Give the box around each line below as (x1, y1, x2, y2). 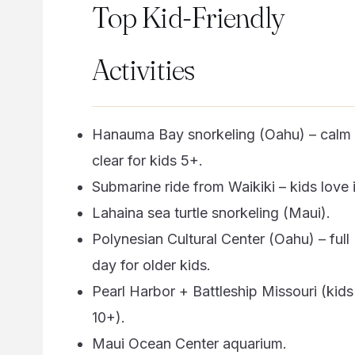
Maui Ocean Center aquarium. (91, 334, 287, 352)
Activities (91, 52, 194, 88)
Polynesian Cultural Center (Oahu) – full (91, 230, 349, 247)
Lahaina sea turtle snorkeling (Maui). (91, 204, 330, 221)
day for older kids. (91, 256, 211, 273)
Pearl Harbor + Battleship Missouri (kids (91, 282, 353, 300)
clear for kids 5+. (91, 151, 203, 169)
